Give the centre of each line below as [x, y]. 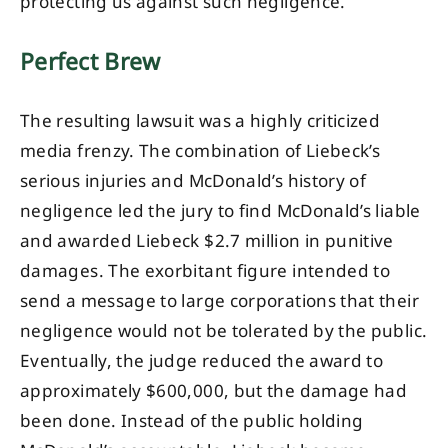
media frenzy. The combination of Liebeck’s [200, 151]
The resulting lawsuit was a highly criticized [200, 121]
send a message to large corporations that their [219, 301]
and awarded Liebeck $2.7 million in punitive [207, 241]
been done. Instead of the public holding [192, 421]
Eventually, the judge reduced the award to [202, 361]
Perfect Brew [90, 61]
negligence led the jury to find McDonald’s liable [220, 211]
